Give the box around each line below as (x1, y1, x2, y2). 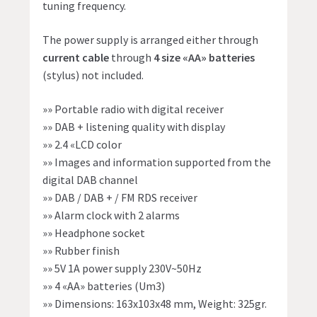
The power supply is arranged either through (42, 33, 259, 47)
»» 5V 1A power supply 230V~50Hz (42, 260, 202, 275)
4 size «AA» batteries (154, 50, 255, 65)
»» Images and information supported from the (42, 154, 272, 169)
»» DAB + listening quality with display (42, 119, 226, 134)
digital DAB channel (42, 172, 139, 187)
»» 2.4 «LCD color (42, 137, 122, 151)
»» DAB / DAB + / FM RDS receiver (42, 190, 198, 204)
